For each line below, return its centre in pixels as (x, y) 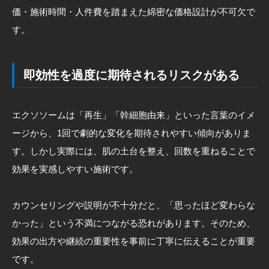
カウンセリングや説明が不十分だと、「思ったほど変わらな (134, 205)
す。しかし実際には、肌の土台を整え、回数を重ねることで (134, 151)
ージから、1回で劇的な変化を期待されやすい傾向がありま (131, 133)
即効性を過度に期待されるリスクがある (131, 75)
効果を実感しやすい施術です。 (75, 169)
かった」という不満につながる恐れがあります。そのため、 (134, 223)
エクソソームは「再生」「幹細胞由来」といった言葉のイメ (134, 115)
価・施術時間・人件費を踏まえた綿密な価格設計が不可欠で (134, 11)
